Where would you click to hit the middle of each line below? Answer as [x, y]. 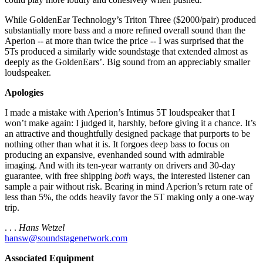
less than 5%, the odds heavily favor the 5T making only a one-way [129, 197]
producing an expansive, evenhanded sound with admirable [114, 155]
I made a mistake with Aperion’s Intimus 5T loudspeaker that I [120, 113]
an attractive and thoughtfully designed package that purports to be [127, 134]
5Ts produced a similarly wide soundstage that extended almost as [126, 52]
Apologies [24, 93]
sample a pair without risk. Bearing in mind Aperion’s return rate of [129, 187]
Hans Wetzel [42, 228]
